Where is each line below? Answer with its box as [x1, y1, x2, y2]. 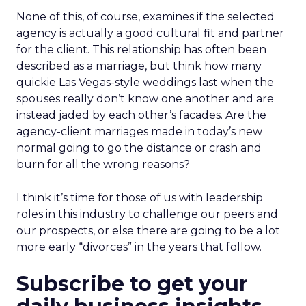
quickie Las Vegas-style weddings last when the [16, 76, 274, 89]
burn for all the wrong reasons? [16, 158, 190, 171]
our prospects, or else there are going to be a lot [16, 224, 280, 237]
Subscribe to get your [16, 271, 248, 296]
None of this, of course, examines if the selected [16, 10, 275, 23]
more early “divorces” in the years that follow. [16, 240, 262, 253]
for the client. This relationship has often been [16, 43, 266, 56]
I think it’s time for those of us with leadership [16, 191, 263, 204]
